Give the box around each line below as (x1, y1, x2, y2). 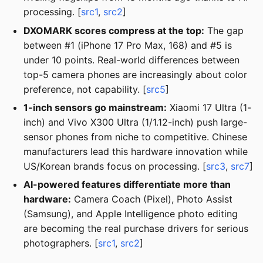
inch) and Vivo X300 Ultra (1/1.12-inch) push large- (23, 116, 247, 128)
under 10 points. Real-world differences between (23, 53, 240, 66)
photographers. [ (23, 237, 98, 249)
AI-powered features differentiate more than (23, 178, 231, 191)
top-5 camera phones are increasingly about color (23, 68, 247, 80)
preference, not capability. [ (23, 83, 146, 95)
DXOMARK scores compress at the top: (23, 24, 204, 36)
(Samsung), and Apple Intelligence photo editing (23, 208, 238, 220)
